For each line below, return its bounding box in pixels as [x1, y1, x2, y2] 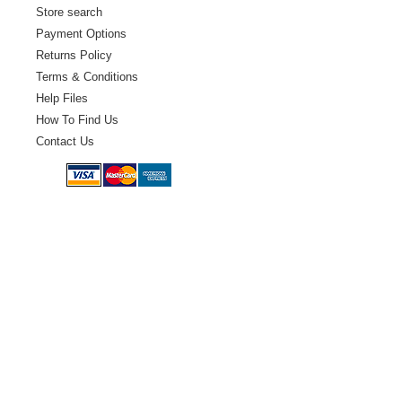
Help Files [36, 91, 88, 105]
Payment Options [36, 26, 127, 40]
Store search [36, 4, 102, 19]
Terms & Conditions [36, 69, 138, 83]
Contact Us [36, 134, 94, 148]
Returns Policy [36, 48, 112, 62]
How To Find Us [36, 112, 118, 127]
